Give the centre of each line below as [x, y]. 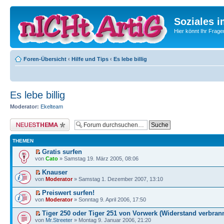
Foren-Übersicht [45, 59]
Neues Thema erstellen [38, 121]
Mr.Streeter [59, 220]
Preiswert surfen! [68, 192]
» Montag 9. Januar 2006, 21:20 [112, 220]
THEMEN [23, 140]
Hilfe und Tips [90, 59]
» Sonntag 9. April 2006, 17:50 [109, 199]
